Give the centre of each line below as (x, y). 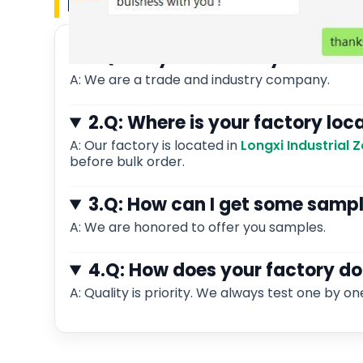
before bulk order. (127, 162)
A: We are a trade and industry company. (199, 80)
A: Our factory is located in (155, 146)
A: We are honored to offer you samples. (197, 228)
